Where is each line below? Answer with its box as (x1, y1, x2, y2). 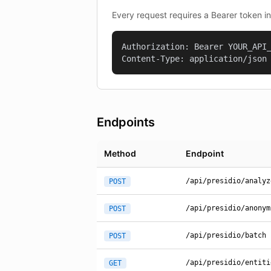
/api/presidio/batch (186, 231, 266, 240)
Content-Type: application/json (122, 54, 267, 64)
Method (104, 148, 136, 158)
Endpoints (97, 115, 155, 129)
